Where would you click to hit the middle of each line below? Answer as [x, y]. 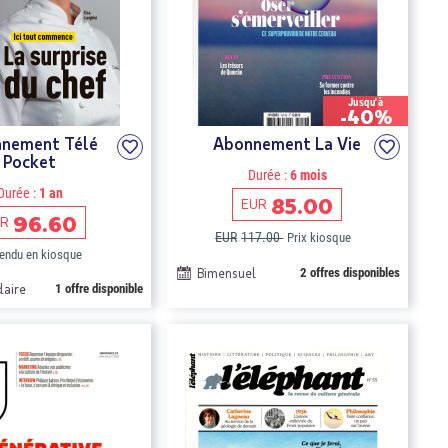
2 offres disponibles [350, 272]
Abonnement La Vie [287, 143]
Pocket [30, 161]
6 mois [306, 175]
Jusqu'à [365, 102]
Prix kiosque [319, 237]
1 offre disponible [98, 288]
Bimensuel [226, 273]
